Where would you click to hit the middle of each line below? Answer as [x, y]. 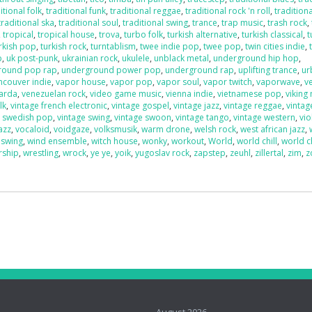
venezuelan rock [54, 94]
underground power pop [111, 70]
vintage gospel [141, 106]
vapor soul [178, 82]
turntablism [114, 46]
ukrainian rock [90, 58]
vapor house [81, 82]
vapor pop [132, 82]
